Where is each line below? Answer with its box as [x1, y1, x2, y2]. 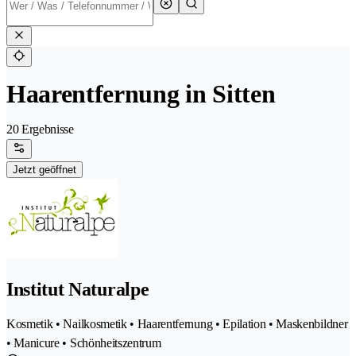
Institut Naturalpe [6, 279, 149, 300]
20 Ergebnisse [6, 122, 74, 137]
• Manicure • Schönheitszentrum [6, 336, 161, 350]
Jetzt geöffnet [13, 164, 76, 176]
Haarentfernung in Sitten [6, 79, 276, 109]
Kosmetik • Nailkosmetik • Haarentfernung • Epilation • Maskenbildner [6, 317, 348, 331]
